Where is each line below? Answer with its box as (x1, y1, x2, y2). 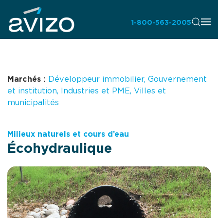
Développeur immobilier (48, 74, 144, 84)
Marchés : (7, 74, 48, 84)
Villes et (134, 86, 166, 95)
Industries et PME (61, 86, 130, 95)
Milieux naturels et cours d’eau (7, 129, 129, 139)
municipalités (7, 97, 59, 107)
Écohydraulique (7, 140, 112, 156)
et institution (7, 86, 57, 95)
